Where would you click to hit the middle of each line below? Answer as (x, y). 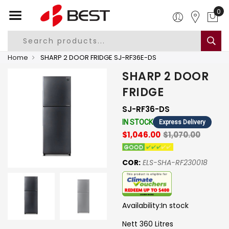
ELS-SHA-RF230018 (175, 163)
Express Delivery (182, 122)
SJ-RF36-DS (146, 109)
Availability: (142, 205)
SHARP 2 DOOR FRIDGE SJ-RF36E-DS (98, 58)
